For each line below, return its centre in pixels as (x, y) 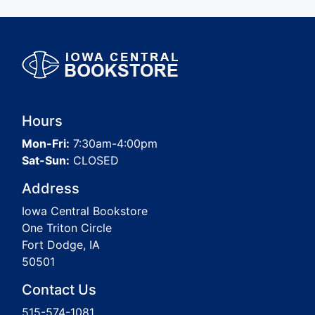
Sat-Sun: (46, 160)
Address (51, 188)
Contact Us (59, 290)
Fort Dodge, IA (61, 245)
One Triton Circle (67, 228)
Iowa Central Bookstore (85, 211)
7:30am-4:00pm (114, 143)
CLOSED (94, 160)
